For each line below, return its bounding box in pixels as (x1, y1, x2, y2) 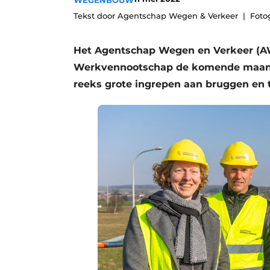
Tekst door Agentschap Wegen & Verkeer (74, 11, 238, 20)
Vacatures (110, 8, 152, 19)
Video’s (110, 28, 142, 39)
